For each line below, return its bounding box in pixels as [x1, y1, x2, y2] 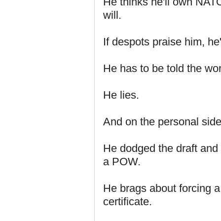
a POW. [103, 155, 141, 168]
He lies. [103, 89, 139, 101]
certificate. [103, 195, 152, 208]
